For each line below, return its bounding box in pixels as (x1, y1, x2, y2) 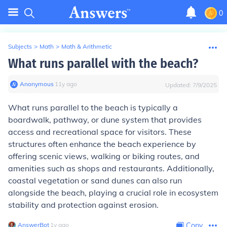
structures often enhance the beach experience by (8, 139, 196, 149)
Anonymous (20, 80, 54, 88)
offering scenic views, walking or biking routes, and (8, 151, 200, 161)
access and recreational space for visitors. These (8, 127, 192, 137)
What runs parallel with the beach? (8, 56, 198, 71)
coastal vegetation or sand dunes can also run (8, 175, 182, 185)
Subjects (8, 43, 32, 50)
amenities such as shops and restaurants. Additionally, (8, 163, 214, 173)
